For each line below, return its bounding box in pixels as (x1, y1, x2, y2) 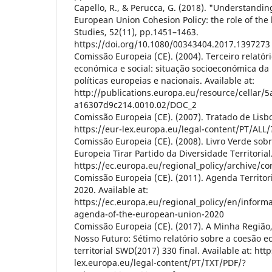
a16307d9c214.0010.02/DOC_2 (74, 99, 197, 111)
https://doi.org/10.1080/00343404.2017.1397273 (74, 38, 270, 50)
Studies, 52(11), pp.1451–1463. (74, 26, 199, 38)
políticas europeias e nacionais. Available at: (74, 75, 254, 87)
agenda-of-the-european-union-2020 (74, 208, 224, 220)
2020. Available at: (74, 184, 148, 196)
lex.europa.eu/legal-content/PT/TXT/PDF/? (74, 257, 246, 269)
